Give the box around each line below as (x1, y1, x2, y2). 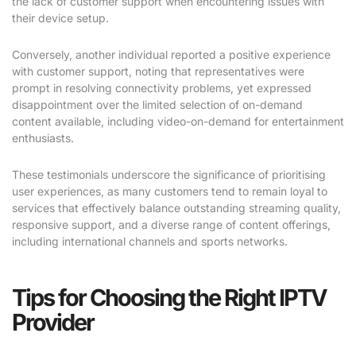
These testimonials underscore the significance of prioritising (12, 167, 326, 181)
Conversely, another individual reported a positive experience (12, 47, 331, 61)
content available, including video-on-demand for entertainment (12, 114, 344, 128)
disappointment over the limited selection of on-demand (12, 97, 303, 111)
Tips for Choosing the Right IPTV (12, 283, 327, 311)
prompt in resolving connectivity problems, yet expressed (12, 80, 311, 95)
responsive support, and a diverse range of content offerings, (12, 217, 331, 231)
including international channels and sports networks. (12, 234, 288, 248)
